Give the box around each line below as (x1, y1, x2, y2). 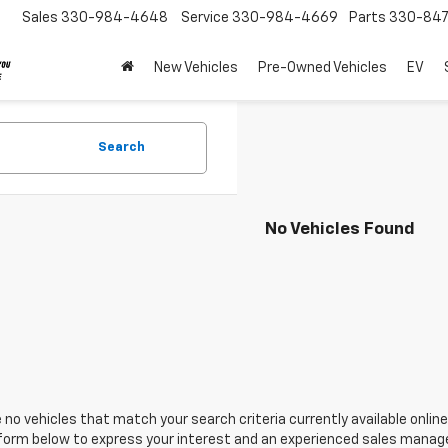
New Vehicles (154, 61, 238, 76)
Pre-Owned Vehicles (258, 61, 387, 76)
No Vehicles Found (265, 221, 415, 238)
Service (181, 11, 229, 26)
